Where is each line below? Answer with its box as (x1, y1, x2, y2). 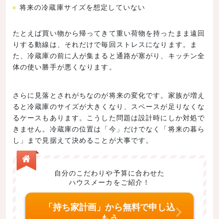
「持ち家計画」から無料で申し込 (44, 200, 175, 214)
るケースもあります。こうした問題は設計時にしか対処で (13, 112, 205, 123)
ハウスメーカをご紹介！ (68, 177, 151, 187)
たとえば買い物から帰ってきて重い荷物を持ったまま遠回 (13, 28, 205, 38)
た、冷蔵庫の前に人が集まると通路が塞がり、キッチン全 (13, 50, 205, 61)
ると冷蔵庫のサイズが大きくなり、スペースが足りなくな (13, 101, 205, 111)
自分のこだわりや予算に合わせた (54, 168, 165, 178)
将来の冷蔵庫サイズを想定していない (20, 1, 146, 12)
